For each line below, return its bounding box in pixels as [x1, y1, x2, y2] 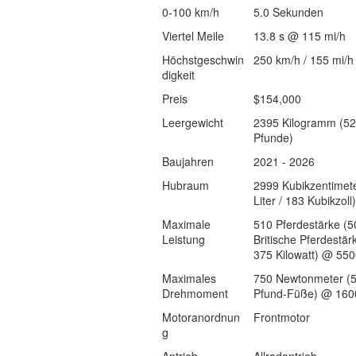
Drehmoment [161, 285, 228, 301]
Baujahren [161, 153, 214, 169]
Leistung [161, 231, 205, 247]
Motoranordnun [161, 309, 240, 325]
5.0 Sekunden [253, 4, 323, 20]
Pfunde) [253, 130, 293, 145]
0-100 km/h [161, 4, 219, 20]
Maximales [161, 270, 216, 286]
